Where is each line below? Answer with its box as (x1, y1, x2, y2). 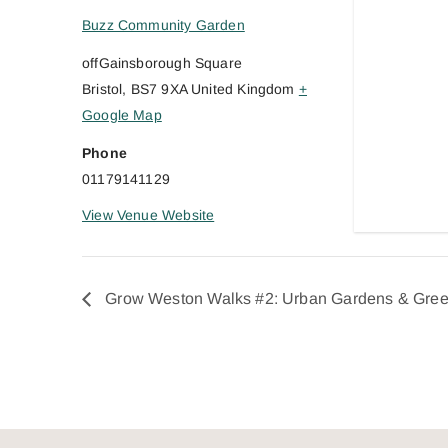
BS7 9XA (130, 80, 187, 97)
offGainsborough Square (82, 54, 242, 71)
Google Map (82, 106, 162, 123)
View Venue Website (82, 206, 215, 223)
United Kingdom (191, 80, 295, 97)
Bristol (82, 80, 123, 97)
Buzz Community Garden (82, 16, 245, 33)
